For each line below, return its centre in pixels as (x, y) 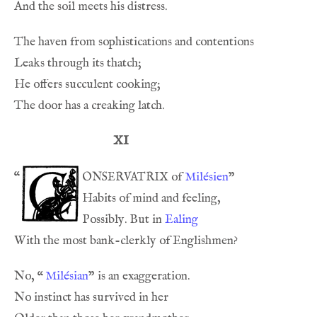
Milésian (67, 276)
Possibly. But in (123, 219)
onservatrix (125, 176)
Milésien (207, 177)
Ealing (181, 219)
